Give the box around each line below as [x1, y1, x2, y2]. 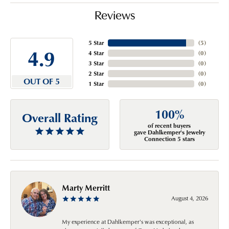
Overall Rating [22, 109, 98, 126]
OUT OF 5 [23, 76, 60, 87]
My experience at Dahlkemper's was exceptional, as [62, 217, 194, 226]
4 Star [88, 49, 104, 58]
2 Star [88, 69, 104, 78]
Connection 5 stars [144, 134, 195, 144]
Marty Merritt [62, 181, 110, 193]
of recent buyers [148, 121, 191, 130]
